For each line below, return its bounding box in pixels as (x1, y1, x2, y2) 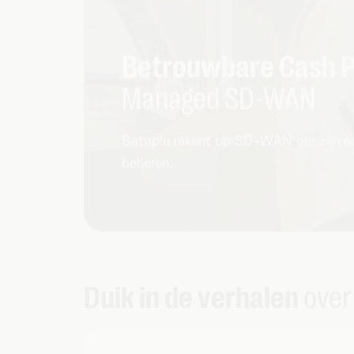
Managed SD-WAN (122, 81, 315, 117)
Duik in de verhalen (84, 280, 303, 316)
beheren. (122, 156, 173, 171)
